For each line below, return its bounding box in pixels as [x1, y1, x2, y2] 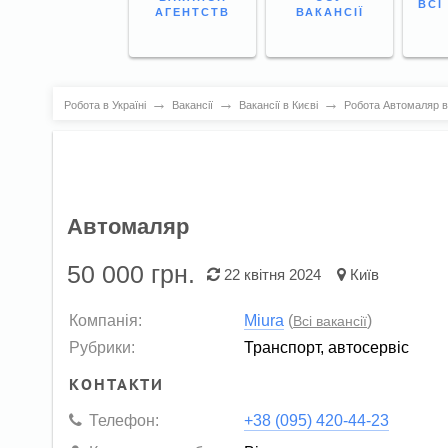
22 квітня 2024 [220, 266, 322, 284]
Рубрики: [69, 337, 136, 356]
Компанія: [69, 310, 143, 329]
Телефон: [89, 410, 160, 429]
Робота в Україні [63, 98, 146, 111]
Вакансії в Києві [238, 98, 318, 111]
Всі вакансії [293, 312, 368, 329]
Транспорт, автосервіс [244, 337, 410, 356]
